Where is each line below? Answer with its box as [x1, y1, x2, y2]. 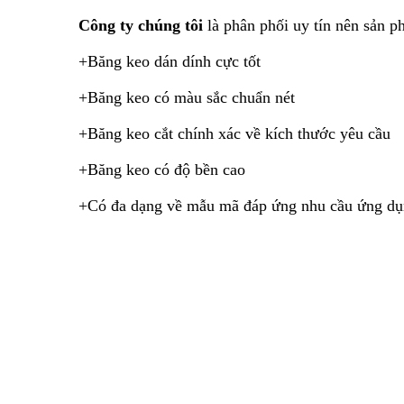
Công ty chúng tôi [78, 16, 207, 34]
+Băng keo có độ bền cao [78, 161, 245, 179]
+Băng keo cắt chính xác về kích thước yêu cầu [78, 124, 390, 142]
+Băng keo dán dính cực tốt [78, 52, 261, 70]
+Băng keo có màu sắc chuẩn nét [78, 88, 295, 106]
